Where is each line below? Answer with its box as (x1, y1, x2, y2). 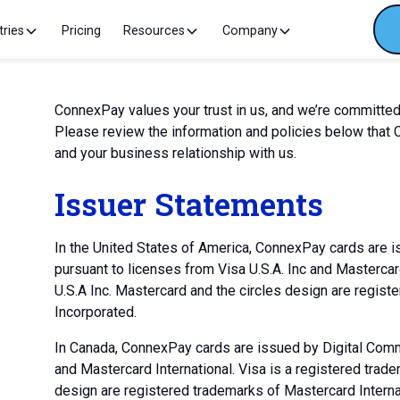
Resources (123, 23, 186, 38)
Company (221, 23, 278, 38)
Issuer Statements (54, 183, 323, 225)
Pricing (61, 23, 101, 38)
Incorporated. (54, 304, 137, 321)
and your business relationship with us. (54, 145, 296, 162)
